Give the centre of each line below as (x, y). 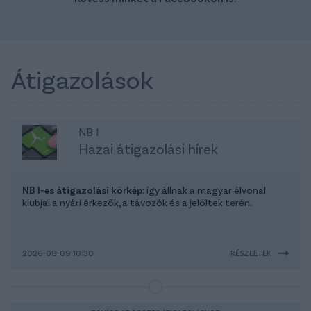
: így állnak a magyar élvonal (204, 190)
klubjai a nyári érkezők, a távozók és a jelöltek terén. (137, 203)
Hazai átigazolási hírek (148, 149)
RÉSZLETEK (251, 253)
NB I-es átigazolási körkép (82, 190)
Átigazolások (82, 79)
